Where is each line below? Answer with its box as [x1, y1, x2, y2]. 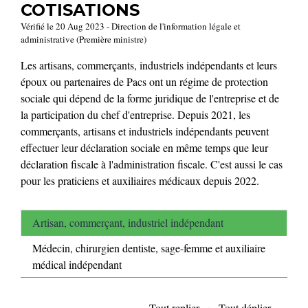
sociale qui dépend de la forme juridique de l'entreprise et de [21, 90, 279, 105]
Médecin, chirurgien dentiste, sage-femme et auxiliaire [32, 241, 265, 256]
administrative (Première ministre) [21, 32, 146, 45]
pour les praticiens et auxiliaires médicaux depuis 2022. [21, 173, 259, 188]
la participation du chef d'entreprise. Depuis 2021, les [21, 107, 250, 122]
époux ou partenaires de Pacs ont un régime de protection [21, 74, 268, 89]
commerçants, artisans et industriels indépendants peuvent [21, 123, 269, 138]
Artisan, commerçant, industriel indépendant [32, 215, 223, 230]
